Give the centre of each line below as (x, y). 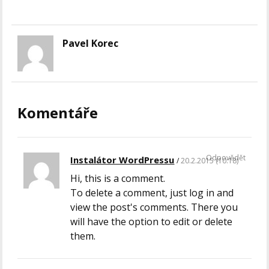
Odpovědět (225, 158)
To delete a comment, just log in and (152, 193)
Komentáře (58, 113)
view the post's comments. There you (154, 207)
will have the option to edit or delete (152, 222)
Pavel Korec (91, 44)
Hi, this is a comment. (118, 179)
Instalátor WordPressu (122, 160)
